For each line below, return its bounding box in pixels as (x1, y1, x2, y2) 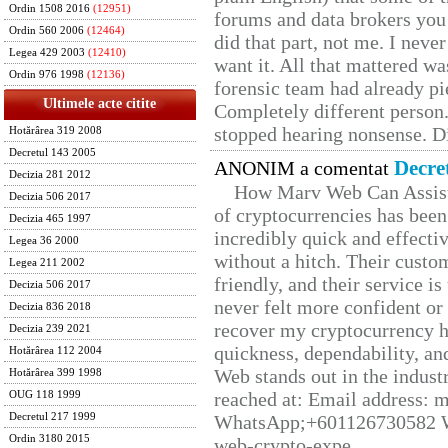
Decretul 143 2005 (9, 147, 96, 158)
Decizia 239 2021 (9, 323, 91, 334)
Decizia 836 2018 (9, 301, 91, 312)
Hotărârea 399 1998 (9, 367, 102, 378)
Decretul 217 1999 (9, 411, 96, 422)
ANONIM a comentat (214, 157, 394, 180)
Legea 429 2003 (9, 47, 85, 58)
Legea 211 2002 (9, 257, 85, 268)
